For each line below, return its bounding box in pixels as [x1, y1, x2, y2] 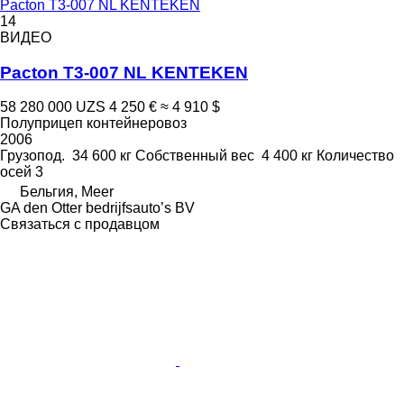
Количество [317, 148, 394, 164]
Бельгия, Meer [20, 184, 114, 200]
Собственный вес [135, 148, 254, 164]
